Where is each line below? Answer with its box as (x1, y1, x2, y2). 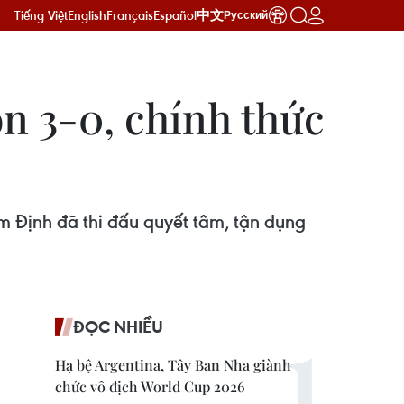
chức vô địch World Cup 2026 (55, 377, 245, 396)
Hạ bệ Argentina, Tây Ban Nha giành (55, 355, 291, 374)
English (68, 6, 106, 23)
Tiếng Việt (14, 6, 68, 23)
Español (153, 6, 197, 23)
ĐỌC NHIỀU (73, 316, 163, 337)
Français (106, 6, 153, 23)
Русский (224, 9, 268, 22)
